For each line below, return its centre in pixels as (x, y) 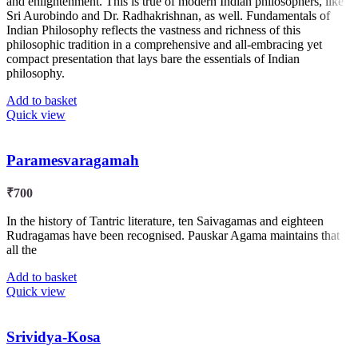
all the (22, 250)
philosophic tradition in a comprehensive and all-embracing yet (164, 44)
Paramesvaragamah (73, 160)
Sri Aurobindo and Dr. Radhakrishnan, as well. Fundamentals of (168, 15)
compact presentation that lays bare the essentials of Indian (153, 58)
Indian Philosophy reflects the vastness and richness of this (153, 30)
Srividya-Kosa (54, 337)
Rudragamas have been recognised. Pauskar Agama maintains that (173, 236)
